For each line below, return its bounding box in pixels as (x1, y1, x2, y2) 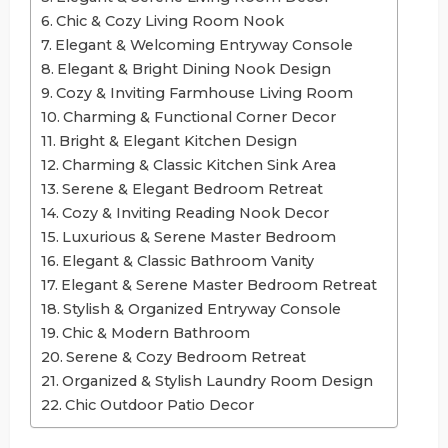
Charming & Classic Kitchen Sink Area (61, 155, 336, 174)
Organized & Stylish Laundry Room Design (61, 371, 373, 390)
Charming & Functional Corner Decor (62, 107, 336, 126)
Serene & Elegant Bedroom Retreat (61, 179, 323, 198)
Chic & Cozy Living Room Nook (55, 11, 284, 30)
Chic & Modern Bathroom (61, 323, 250, 342)
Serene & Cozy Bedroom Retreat (65, 347, 306, 366)
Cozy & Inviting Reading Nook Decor (61, 203, 329, 222)
